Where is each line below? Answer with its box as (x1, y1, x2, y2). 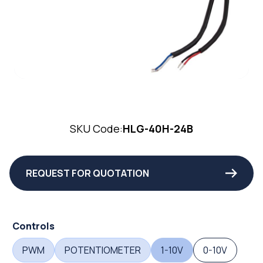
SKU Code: (70, 121, 123, 136)
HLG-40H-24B (123, 121, 193, 136)
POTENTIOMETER (65, 243, 141, 257)
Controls (12, 219, 55, 232)
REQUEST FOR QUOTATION (26, 166, 149, 180)
